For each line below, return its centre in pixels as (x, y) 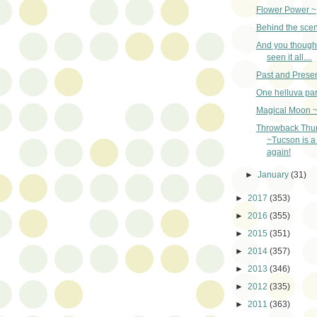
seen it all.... (289, 57)
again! (278, 152)
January (275, 175)
